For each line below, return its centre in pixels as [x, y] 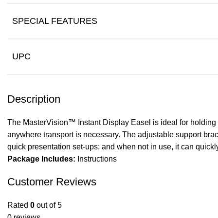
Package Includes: [41, 159]
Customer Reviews [52, 182]
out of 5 [48, 205]
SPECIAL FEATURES [55, 21]
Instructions [96, 159]
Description [34, 99]
